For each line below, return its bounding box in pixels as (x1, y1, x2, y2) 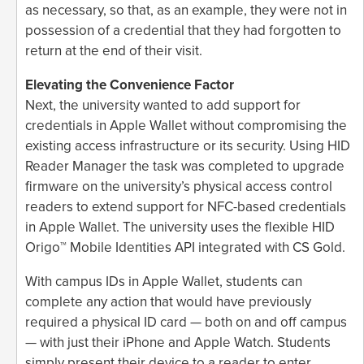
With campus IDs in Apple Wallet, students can (25, 272, 302, 290)
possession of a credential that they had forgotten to (25, 21, 341, 39)
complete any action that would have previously (25, 292, 311, 310)
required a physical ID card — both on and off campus (25, 313, 347, 331)
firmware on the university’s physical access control (25, 177, 332, 195)
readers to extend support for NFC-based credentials (25, 197, 346, 215)
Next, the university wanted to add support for (25, 96, 301, 114)
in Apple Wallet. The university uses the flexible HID (25, 218, 335, 236)
